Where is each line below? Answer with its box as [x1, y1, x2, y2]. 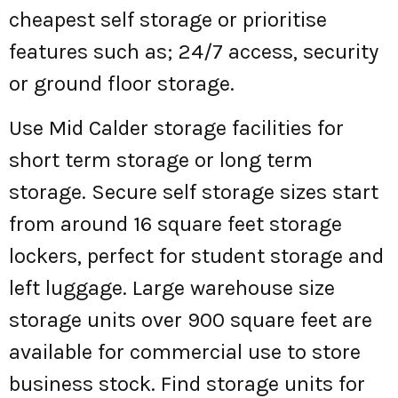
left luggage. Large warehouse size [9, 275, 335, 301]
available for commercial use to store [9, 339, 361, 365]
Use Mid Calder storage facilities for [9, 115, 344, 141]
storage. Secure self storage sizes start [9, 179, 378, 205]
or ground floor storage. [9, 71, 235, 96]
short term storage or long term [9, 147, 313, 173]
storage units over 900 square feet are [9, 307, 372, 333]
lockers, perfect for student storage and [9, 243, 384, 269]
